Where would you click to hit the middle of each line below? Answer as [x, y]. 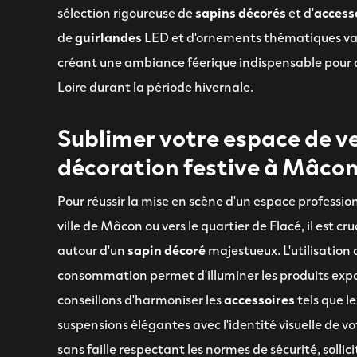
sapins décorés [241, 12]
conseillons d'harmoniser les [139, 298]
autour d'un [91, 249]
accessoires [259, 298]
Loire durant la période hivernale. [155, 86]
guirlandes [108, 36]
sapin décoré [167, 249]
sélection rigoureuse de [125, 12]
